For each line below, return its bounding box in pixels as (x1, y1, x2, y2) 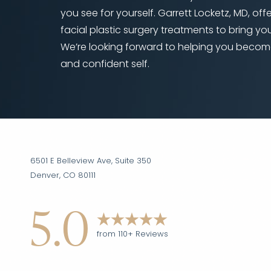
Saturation (50, 104, 91, 113)
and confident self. (60, 60, 149, 70)
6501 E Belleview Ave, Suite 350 (30, 157, 151, 165)
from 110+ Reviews (96, 230, 168, 238)
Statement (160, 111, 201, 119)
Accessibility (157, 102, 205, 110)
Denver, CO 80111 (30, 171, 96, 180)
